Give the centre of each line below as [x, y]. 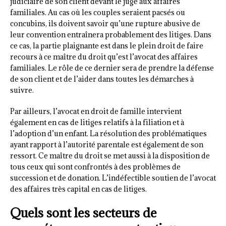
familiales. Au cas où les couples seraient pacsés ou [98, 13]
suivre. [22, 90]
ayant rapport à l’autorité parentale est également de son [107, 145]
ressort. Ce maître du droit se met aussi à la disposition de [110, 156]
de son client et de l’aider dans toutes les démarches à [102, 79]
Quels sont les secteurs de [83, 213]
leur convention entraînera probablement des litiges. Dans [111, 35]
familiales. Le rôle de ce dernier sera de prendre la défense [112, 68]
